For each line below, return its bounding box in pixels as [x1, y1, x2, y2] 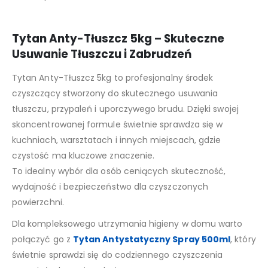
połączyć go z [12, 233, 73, 245]
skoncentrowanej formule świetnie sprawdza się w [12, 118, 223, 130]
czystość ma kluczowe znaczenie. [12, 149, 155, 162]
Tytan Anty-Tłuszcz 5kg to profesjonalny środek [12, 71, 214, 84]
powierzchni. [12, 196, 64, 208]
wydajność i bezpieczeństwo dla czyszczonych [12, 180, 209, 193]
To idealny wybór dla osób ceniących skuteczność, [12, 165, 226, 177]
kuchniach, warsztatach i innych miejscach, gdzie [12, 133, 221, 146]
